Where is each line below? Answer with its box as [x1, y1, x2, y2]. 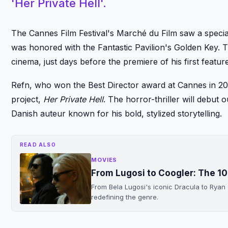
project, [11, 94, 43, 104]
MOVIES [91, 156, 118, 163]
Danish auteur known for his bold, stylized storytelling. [11, 108, 222, 119]
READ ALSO [20, 141, 56, 148]
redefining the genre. [91, 192, 158, 201]
